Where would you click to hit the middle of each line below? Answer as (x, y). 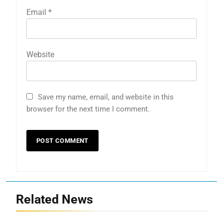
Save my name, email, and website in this (106, 97)
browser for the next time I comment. (88, 109)
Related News (55, 199)
